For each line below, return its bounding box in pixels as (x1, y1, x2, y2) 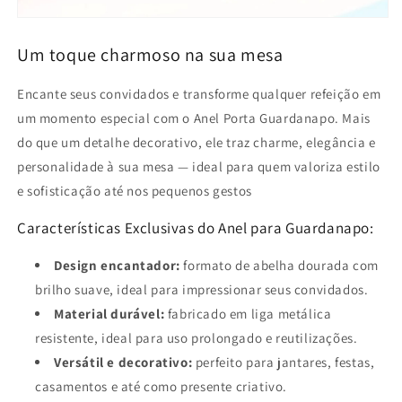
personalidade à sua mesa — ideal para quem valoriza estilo (17, 157, 380, 175)
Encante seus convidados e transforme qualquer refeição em (17, 84, 381, 102)
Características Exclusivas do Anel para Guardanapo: (17, 217, 374, 238)
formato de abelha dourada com (179, 256, 379, 274)
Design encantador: (54, 256, 180, 274)
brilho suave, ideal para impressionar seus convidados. (35, 280, 369, 298)
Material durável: (54, 304, 165, 322)
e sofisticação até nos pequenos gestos (17, 181, 252, 199)
